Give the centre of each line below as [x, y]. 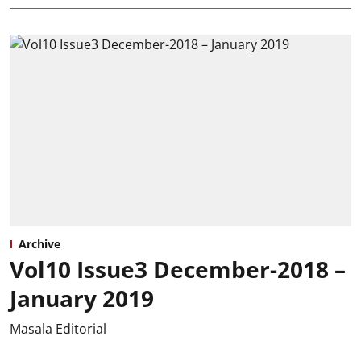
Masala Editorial [58, 329]
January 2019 [82, 299]
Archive [39, 244]
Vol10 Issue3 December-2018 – [178, 270]
